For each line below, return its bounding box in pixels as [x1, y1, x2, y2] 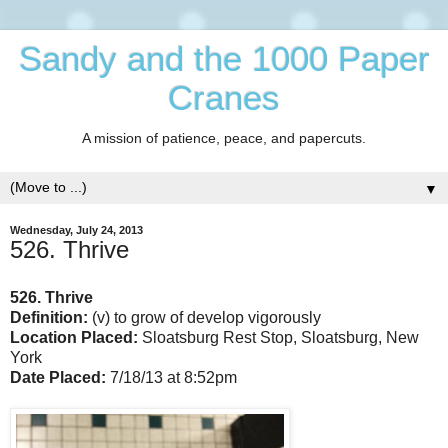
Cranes [168, 79, 280, 117]
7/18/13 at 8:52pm [106, 369, 237, 387]
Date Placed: [10, 369, 106, 387]
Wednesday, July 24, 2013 [10, 224, 143, 237]
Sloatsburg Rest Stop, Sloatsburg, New [142, 329, 419, 347]
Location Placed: [10, 329, 142, 347]
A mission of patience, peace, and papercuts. [82, 130, 366, 146]
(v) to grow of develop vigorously [88, 309, 321, 327]
